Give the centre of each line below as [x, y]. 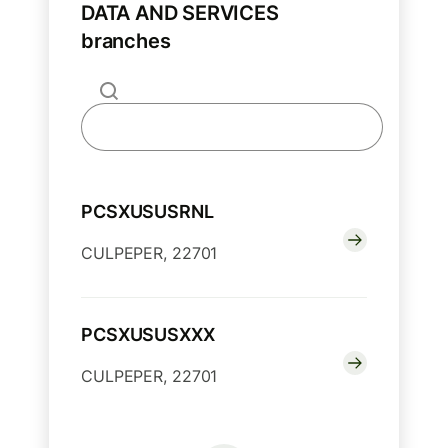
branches [126, 41]
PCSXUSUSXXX [148, 335]
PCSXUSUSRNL [147, 212]
